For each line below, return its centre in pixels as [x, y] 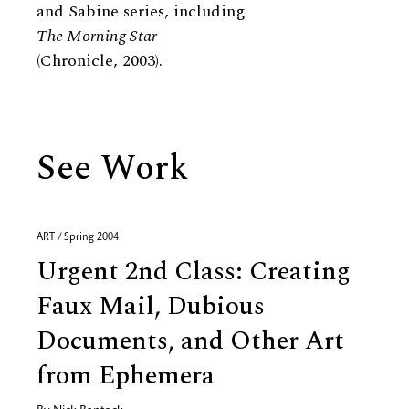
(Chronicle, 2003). [100, 61]
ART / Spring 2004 [78, 237]
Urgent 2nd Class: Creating [194, 272]
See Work [112, 169]
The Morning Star [97, 36]
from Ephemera [126, 376]
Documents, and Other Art [190, 341]
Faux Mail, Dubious [151, 306]
